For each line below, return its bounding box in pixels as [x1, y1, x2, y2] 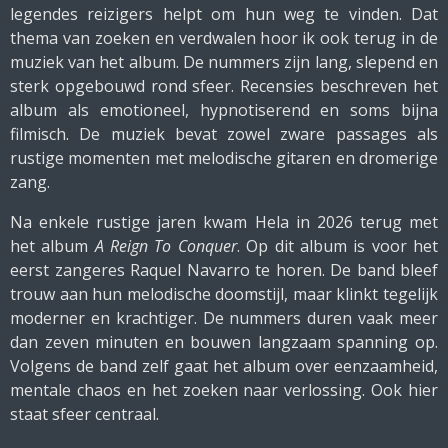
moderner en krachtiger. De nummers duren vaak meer [10, 307, 438, 329]
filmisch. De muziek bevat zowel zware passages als [10, 123, 438, 145]
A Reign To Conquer [94, 235, 237, 257]
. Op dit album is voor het [236, 235, 439, 257]
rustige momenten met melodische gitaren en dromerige [10, 147, 438, 169]
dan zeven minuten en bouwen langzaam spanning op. [10, 331, 438, 353]
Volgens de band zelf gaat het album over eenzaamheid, [10, 355, 438, 377]
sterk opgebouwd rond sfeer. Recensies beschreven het [10, 75, 438, 97]
